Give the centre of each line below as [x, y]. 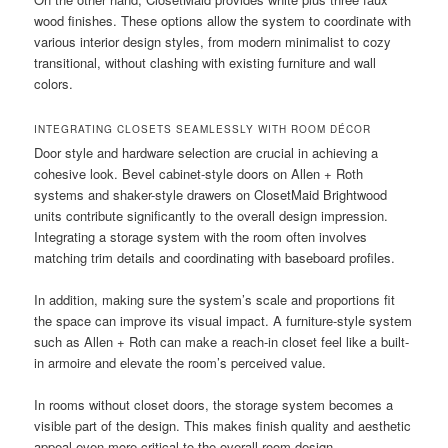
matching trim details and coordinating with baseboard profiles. [215, 257]
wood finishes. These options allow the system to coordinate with [223, 21]
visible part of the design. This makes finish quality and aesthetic [223, 425]
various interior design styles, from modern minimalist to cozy [213, 42]
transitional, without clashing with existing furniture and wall [205, 63]
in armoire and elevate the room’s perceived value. [180, 362]
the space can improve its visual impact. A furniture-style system [223, 320]
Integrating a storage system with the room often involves [201, 236]
